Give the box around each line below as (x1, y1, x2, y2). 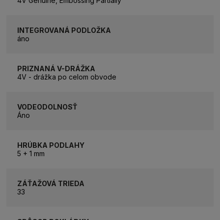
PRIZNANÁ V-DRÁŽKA (17, 64, 96, 73)
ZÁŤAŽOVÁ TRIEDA (17, 179, 85, 188)
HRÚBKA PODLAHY (17, 140, 85, 149)
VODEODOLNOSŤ (17, 102, 78, 111)
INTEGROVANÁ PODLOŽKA (17, 26, 111, 34)
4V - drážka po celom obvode (17, 72, 117, 81)
